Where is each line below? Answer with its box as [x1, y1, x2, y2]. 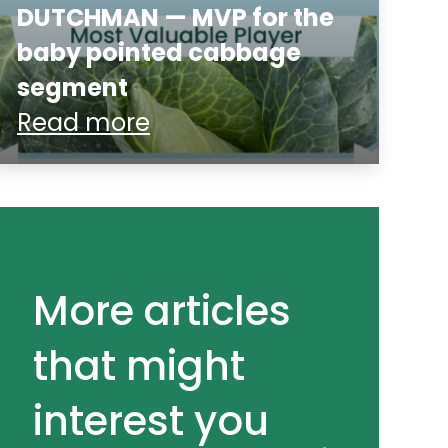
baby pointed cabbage [17, 35, 301, 69]
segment [17, 70, 128, 104]
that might [33, 337, 245, 394]
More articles [33, 282, 291, 339]
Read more [17, 105, 150, 139]
